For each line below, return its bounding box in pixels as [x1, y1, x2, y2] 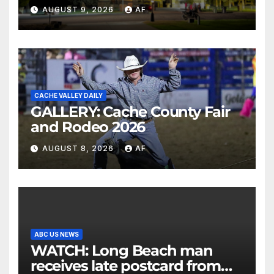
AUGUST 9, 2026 [42, 5, 116, 15]
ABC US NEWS [34, 230, 79, 238]
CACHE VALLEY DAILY [34, 91, 103, 99]
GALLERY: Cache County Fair [31, 102, 230, 120]
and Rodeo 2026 [31, 117, 146, 136]
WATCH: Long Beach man [31, 241, 92, 259]
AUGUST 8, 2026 [42, 144, 116, 154]
